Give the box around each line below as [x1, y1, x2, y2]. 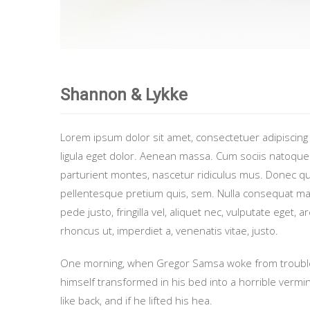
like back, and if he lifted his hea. [60, 293, 212, 307]
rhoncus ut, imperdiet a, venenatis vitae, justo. [60, 223, 278, 237]
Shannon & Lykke [60, 84, 188, 104]
